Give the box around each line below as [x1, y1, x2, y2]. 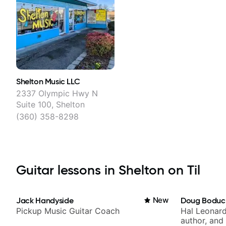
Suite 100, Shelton [16, 99, 85, 109]
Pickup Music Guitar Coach [16, 205, 120, 216]
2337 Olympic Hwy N [16, 88, 98, 98]
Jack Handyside [16, 195, 74, 205]
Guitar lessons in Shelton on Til [16, 161, 200, 178]
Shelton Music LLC [16, 76, 80, 86]
